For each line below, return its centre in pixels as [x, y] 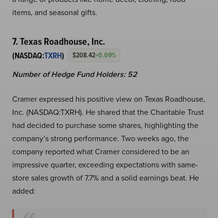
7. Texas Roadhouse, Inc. [59, 41]
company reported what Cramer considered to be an [101, 151]
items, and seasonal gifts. [55, 12]
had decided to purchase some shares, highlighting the [105, 125]
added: [24, 191]
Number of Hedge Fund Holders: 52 [75, 74]
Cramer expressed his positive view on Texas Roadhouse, [109, 99]
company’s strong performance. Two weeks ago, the [100, 138]
